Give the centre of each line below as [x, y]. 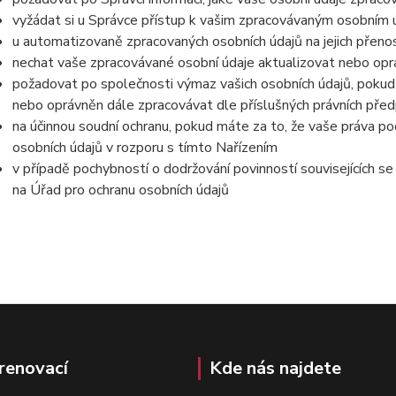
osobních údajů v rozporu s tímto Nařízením [145, 148]
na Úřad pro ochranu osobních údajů [120, 190]
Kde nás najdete [275, 368]
